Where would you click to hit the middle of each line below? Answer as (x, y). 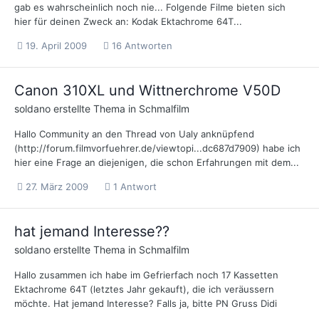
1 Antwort (134, 187)
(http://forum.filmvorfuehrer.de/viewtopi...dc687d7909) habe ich (157, 148)
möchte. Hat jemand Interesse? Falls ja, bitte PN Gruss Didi (146, 304)
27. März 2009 (57, 187)
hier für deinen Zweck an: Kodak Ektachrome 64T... (128, 21)
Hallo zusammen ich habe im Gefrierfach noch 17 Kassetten (146, 275)
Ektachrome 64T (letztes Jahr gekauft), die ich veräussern (144, 289)
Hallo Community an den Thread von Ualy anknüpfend (134, 134)
